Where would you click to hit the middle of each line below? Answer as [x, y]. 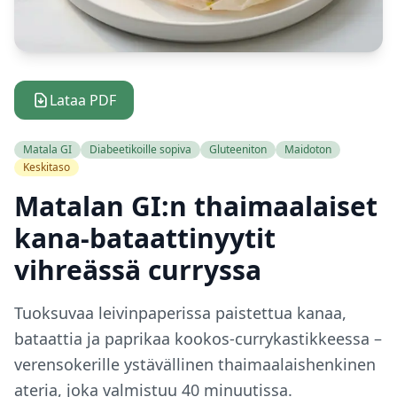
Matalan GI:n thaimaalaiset [196, 206]
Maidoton [308, 149]
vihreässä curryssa [138, 270]
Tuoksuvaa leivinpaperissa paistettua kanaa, [180, 313]
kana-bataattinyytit [145, 238]
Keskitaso [47, 167]
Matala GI [47, 149]
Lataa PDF [83, 100]
